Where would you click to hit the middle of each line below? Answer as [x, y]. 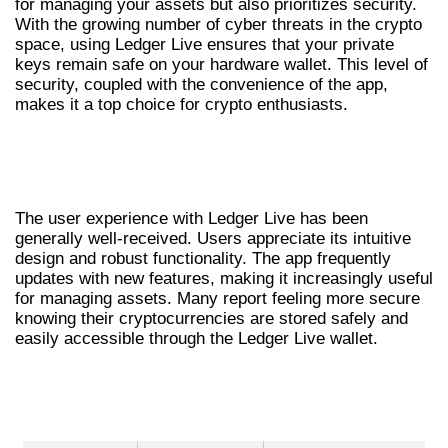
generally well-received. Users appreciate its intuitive [213, 239]
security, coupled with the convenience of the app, [201, 84]
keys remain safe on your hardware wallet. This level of [221, 64]
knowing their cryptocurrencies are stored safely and [211, 319]
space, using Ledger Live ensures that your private [204, 44]
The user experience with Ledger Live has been [191, 219]
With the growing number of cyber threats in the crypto [218, 24]
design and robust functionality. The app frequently [203, 259]
